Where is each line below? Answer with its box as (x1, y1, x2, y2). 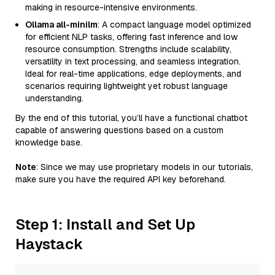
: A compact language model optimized (98, 19, 251, 30)
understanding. (25, 93, 83, 104)
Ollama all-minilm (25, 19, 98, 30)
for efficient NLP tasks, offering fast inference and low (25, 31, 238, 42)
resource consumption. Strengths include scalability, (25, 44, 231, 55)
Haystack (15, 234, 83, 254)
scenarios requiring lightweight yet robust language (25, 80, 228, 91)
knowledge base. (15, 137, 82, 148)
